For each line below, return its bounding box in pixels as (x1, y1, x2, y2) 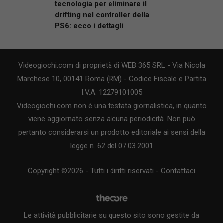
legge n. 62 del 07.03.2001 (70, 141, 153, 151)
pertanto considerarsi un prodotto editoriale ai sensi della (18, 128, 205, 137)
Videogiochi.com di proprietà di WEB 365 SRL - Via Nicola (18, 61, 205, 70)
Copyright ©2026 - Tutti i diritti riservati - (28, 166, 161, 175)
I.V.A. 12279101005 (81, 88, 142, 97)
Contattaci (161, 166, 195, 175)
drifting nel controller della (55, 10, 149, 20)
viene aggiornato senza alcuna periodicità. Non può (28, 114, 195, 124)
